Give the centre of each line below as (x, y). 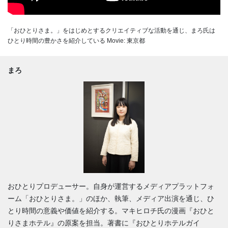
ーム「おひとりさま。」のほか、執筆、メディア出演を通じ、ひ (111, 198)
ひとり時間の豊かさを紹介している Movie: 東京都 (76, 40)
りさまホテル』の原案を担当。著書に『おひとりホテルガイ (104, 223)
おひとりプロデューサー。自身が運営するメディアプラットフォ (111, 186)
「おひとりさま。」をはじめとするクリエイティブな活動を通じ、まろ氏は (111, 30)
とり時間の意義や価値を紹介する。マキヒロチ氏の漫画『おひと (111, 210)
